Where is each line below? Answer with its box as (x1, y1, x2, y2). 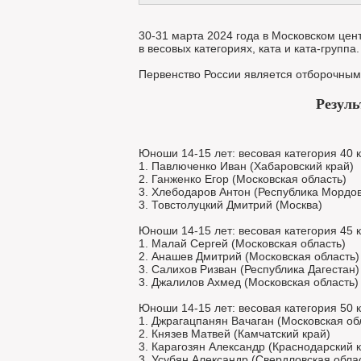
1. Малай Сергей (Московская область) (139, 237, 346, 250)
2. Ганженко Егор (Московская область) (139, 172, 346, 185)
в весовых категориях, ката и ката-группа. (139, 42, 359, 55)
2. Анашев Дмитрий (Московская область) (139, 250, 359, 263)
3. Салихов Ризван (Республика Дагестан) (139, 263, 359, 276)
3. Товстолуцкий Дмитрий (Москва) (139, 198, 322, 211)
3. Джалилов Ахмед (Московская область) (139, 276, 359, 288)
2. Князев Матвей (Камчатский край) (139, 327, 330, 340)
